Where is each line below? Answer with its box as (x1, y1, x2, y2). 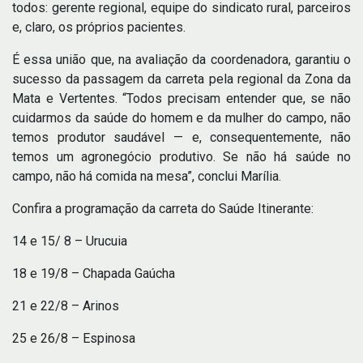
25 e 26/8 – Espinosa (12, 330, 135, 346)
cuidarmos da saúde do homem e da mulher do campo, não (12, 109, 351, 126)
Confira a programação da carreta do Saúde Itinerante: (12, 200, 314, 216)
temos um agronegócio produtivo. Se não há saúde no (12, 148, 351, 164)
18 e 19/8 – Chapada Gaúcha (12, 265, 175, 281)
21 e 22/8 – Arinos (12, 297, 119, 314)
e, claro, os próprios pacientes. (12, 19, 186, 35)
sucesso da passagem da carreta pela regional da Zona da (12, 70, 351, 87)
